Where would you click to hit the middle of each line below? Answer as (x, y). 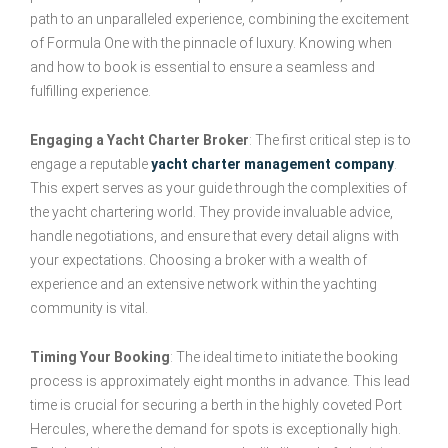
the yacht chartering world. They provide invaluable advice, (211, 212)
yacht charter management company (272, 164)
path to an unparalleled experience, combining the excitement (219, 19)
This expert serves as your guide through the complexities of (218, 188)
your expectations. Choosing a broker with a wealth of (198, 260)
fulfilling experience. (90, 91)
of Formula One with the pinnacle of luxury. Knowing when (211, 43)
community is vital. (89, 308)
